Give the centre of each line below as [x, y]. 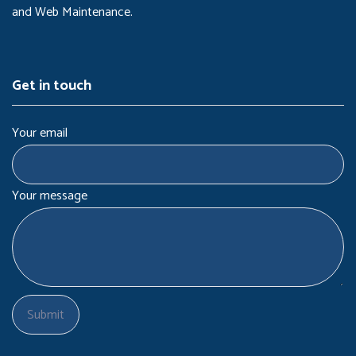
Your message [50, 196]
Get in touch [52, 86]
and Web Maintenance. [72, 12]
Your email [40, 133]
